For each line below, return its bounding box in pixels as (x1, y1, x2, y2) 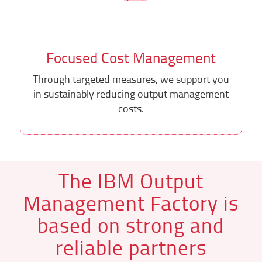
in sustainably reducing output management (33, 85, 229, 101)
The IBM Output (58, 166, 204, 195)
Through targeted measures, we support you (32, 71, 229, 87)
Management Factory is (23, 188, 239, 217)
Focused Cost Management (46, 47, 216, 68)
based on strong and (37, 210, 225, 239)
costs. (118, 100, 144, 116)
